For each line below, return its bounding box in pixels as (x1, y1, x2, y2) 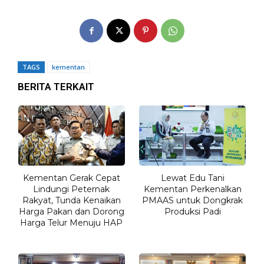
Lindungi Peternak (33, 184, 110, 195)
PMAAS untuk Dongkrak (142, 195, 243, 206)
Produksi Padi (164, 206, 221, 217)
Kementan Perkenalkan (143, 184, 242, 195)
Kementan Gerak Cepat (22, 173, 120, 184)
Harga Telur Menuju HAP (20, 217, 123, 229)
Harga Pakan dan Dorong (18, 206, 124, 217)
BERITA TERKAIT (18, 81, 94, 93)
